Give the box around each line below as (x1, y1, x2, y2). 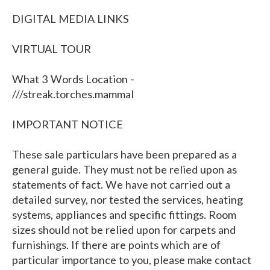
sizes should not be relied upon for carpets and (12, 223, 236, 237)
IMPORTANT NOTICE (12, 118, 123, 131)
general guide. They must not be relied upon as (12, 163, 237, 177)
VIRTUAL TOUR (12, 42, 91, 56)
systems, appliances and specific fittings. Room (12, 208, 236, 222)
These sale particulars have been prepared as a (12, 148, 237, 162)
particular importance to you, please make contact (12, 253, 251, 267)
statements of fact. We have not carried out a (12, 178, 230, 192)
